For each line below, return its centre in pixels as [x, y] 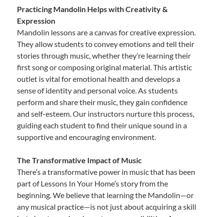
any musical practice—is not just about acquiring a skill [107, 206]
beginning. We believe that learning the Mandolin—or [105, 195]
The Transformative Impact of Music [79, 160]
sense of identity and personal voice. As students [97, 90]
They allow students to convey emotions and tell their [106, 44]
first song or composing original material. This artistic [104, 67]
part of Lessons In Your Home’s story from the [93, 183]
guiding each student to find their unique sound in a [102, 125]
